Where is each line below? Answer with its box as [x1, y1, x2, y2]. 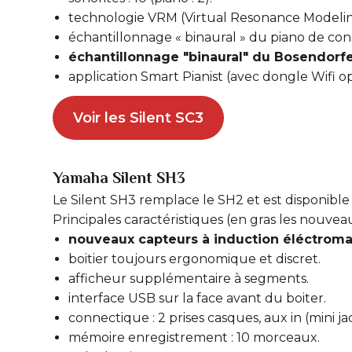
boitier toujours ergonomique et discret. [68, 251, 321, 266]
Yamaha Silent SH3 [53, 169, 185, 186]
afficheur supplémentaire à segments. [68, 271, 309, 286]
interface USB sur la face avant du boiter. [68, 291, 326, 306]
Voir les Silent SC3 [72, 109, 203, 126]
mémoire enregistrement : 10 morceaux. [68, 330, 320, 345]
